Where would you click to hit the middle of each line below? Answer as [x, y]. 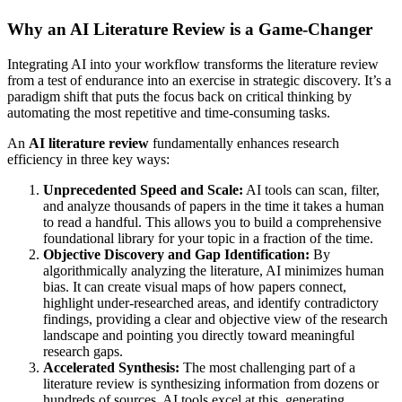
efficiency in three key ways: [88, 159]
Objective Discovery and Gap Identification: [176, 254]
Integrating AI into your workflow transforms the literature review [193, 64]
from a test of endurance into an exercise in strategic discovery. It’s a [199, 80]
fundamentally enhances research [244, 143]
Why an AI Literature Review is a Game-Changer [190, 30]
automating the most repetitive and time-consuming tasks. [169, 112]
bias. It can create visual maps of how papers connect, [195, 286]
